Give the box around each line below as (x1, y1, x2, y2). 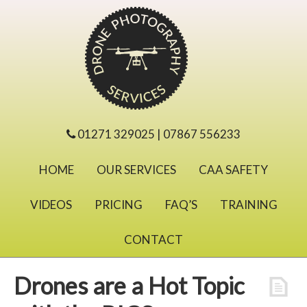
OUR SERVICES (97, 162, 176, 177)
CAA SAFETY (199, 162, 268, 177)
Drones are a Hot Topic (14, 271, 245, 299)
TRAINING (219, 197, 278, 212)
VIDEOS (29, 197, 72, 212)
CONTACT (124, 232, 183, 247)
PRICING (94, 197, 143, 212)
